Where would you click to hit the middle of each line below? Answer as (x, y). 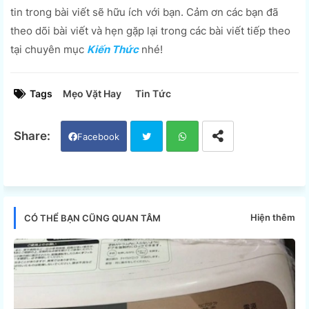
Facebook (98, 136)
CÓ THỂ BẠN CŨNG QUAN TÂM (92, 218)
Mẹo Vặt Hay (92, 93)
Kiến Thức (113, 49)
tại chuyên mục (49, 49)
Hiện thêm (273, 218)
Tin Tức (153, 93)
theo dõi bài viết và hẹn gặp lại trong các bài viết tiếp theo (150, 30)
